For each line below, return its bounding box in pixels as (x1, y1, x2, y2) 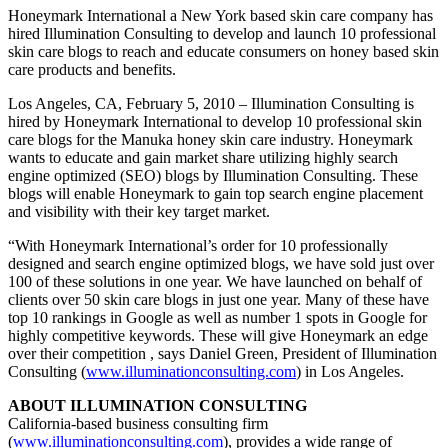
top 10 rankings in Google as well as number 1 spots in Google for (8, 308, 427, 326)
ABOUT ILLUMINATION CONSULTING (8, 396, 307, 414)
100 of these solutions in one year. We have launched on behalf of (8, 272, 422, 290)
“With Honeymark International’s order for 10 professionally (8, 236, 388, 254)
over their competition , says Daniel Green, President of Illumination (8, 344, 437, 362)
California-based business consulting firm (8, 414, 268, 432)
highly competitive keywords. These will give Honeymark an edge (8, 326, 428, 344)
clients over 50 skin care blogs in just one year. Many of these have (8, 290, 429, 308)
